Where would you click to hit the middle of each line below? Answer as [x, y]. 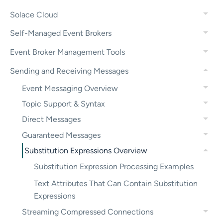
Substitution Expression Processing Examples [114, 167]
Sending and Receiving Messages [69, 71]
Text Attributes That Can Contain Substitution [116, 183]
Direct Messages [51, 119]
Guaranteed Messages [61, 135]
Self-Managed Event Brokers [61, 33]
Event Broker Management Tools [67, 52]
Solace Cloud [34, 14]
